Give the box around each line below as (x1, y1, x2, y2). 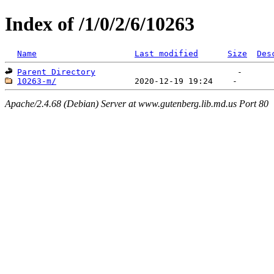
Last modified (135, 48, 198, 58)
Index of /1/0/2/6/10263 (5, 13, 194, 35)
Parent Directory (17, 67, 95, 76)
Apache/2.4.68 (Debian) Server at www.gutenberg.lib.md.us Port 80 (5, 98, 268, 109)
